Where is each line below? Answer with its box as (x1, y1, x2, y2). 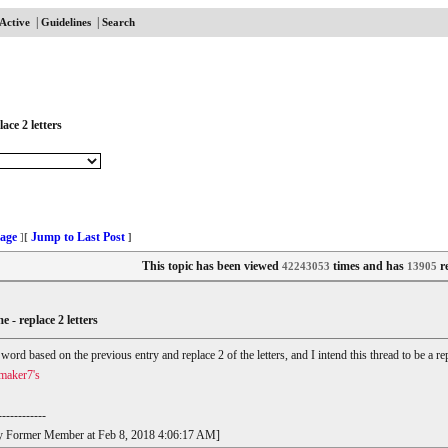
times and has (329, 259, 407, 273)
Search (101, 16, 135, 28)
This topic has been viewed (141, 259, 282, 273)
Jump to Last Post (30, 230, 125, 244)
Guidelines (40, 16, 91, 28)
